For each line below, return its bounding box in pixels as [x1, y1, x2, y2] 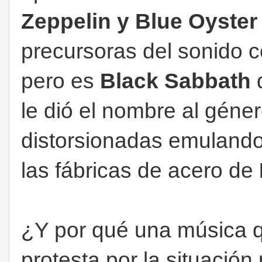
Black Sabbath [100, 68, 251, 93]
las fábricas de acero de [21, 158, 259, 182]
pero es [21, 68, 100, 93]
